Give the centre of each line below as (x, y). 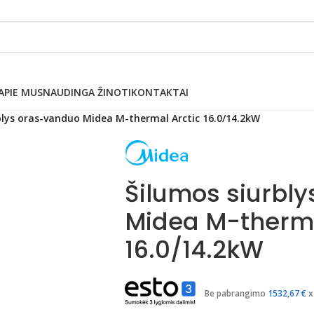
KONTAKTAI (160, 92)
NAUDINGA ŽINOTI (87, 92)
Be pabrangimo (236, 294)
